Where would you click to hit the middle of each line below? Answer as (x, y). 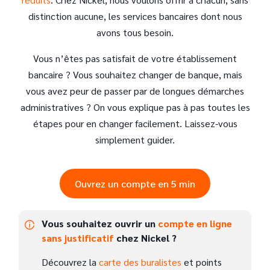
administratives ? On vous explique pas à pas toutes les (135, 107)
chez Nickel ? (146, 238)
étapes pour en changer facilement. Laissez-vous (135, 123)
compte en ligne (195, 223)
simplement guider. (135, 140)
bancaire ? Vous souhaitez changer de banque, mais (135, 74)
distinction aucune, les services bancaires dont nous (135, 16)
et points (203, 262)
